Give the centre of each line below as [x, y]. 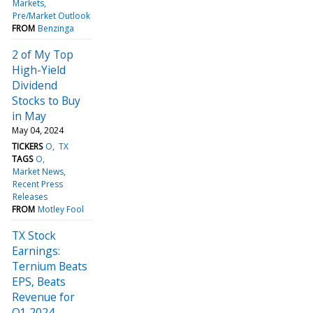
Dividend [35, 85]
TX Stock [34, 235]
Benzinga [56, 28]
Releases [30, 196]
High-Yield [39, 70]
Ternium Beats [50, 266]
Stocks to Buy [46, 100]
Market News [38, 171]
